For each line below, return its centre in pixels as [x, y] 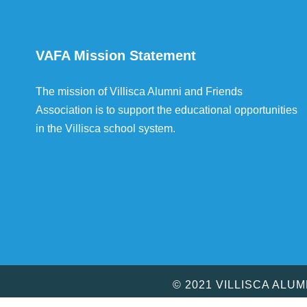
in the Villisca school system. [106, 128]
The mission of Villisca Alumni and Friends [139, 91]
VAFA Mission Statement [116, 56]
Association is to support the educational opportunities [167, 110]
